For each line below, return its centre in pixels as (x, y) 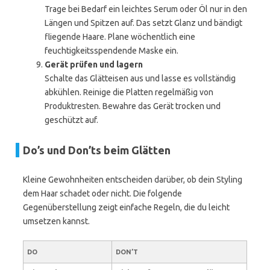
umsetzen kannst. (56, 221)
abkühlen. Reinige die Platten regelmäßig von (129, 92)
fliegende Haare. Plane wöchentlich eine (120, 37)
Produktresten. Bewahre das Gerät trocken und (133, 106)
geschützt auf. (71, 120)
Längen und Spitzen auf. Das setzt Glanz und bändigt (143, 23)
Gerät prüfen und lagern (94, 64)
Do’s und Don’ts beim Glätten (97, 150)
